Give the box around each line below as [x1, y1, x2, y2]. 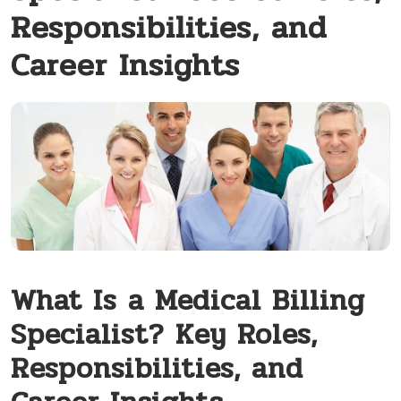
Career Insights [11, 40, 240, 90]
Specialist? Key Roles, [11, 311, 318, 356]
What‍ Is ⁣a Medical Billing [11, 277, 365, 322]
